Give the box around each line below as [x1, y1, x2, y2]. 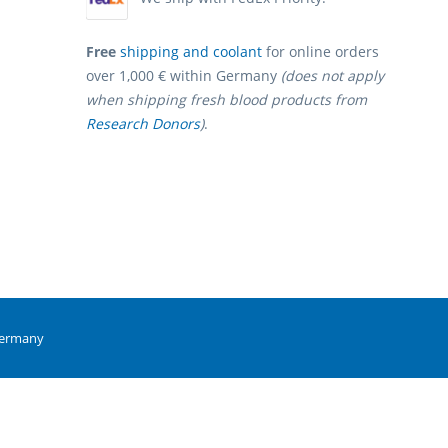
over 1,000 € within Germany [86, 66, 281, 86]
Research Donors [86, 114, 200, 134]
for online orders [262, 42, 379, 62]
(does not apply [281, 66, 384, 86]
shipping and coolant [120, 42, 262, 62]
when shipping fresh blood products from [86, 90, 367, 110]
